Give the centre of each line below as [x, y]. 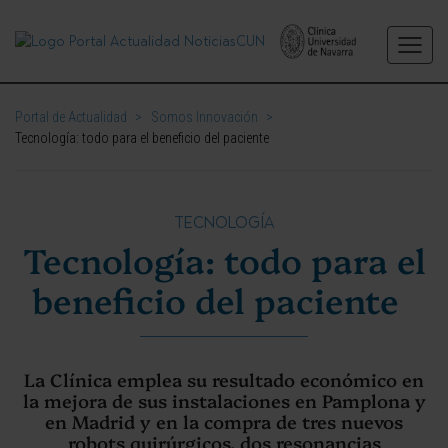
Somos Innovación [204, 117]
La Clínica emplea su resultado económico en [224, 379]
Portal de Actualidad [71, 117]
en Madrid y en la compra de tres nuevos [224, 421]
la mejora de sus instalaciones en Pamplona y [224, 400]
